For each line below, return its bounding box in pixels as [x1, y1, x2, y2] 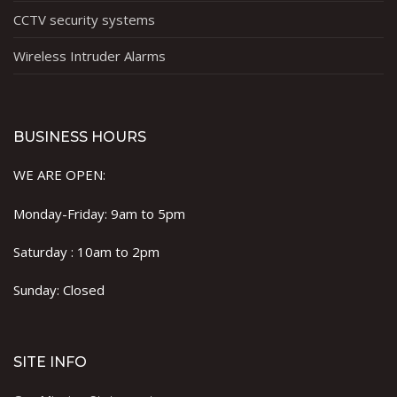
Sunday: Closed [13, 281, 105, 300]
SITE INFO [13, 354, 87, 371]
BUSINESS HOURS [13, 128, 146, 146]
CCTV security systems [13, 11, 155, 29]
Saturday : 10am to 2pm [13, 242, 160, 261]
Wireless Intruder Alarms [13, 47, 166, 66]
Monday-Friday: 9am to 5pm [13, 204, 185, 222]
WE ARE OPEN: [13, 166, 105, 184]
